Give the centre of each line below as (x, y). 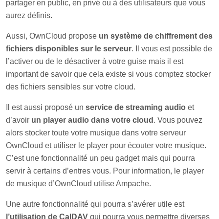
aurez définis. (29, 15)
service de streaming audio (136, 107)
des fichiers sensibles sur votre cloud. (71, 87)
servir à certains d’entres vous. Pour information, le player (105, 171)
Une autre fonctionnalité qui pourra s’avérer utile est (95, 204)
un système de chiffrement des (156, 36)
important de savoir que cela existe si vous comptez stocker (108, 74)
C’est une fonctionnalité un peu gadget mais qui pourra (100, 158)
